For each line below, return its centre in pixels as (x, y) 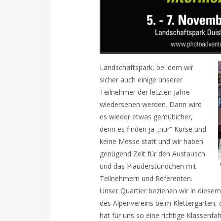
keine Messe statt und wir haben (151, 141)
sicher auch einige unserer (141, 80)
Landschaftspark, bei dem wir (147, 67)
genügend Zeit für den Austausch (152, 154)
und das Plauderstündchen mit (148, 166)
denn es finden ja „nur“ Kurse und (153, 129)
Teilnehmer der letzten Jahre (145, 92)
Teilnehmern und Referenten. (146, 178)
